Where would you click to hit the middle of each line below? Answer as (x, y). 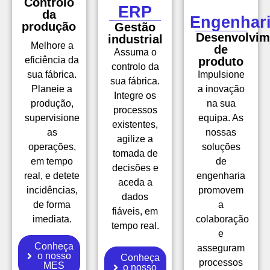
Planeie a (52, 89)
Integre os (135, 95)
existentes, (135, 124)
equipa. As (221, 118)
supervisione (52, 118)
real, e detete (52, 175)
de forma (52, 204)
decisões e (135, 168)
